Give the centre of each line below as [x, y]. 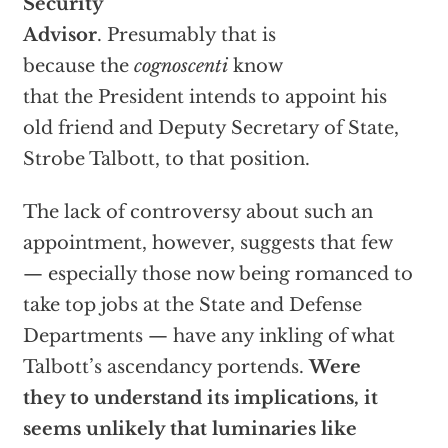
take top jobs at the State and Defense [192, 305]
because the [78, 66]
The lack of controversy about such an [197, 212]
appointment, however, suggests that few [207, 243]
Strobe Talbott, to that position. [166, 159]
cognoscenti [180, 66]
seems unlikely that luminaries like [189, 429]
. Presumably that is [186, 35]
